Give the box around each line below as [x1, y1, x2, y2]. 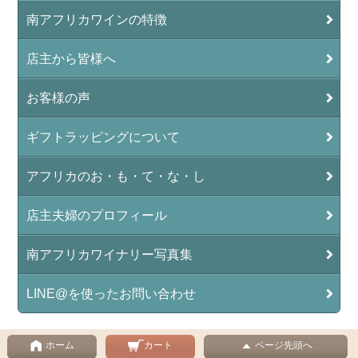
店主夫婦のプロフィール [26, 209, 168, 223]
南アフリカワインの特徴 [26, 13, 168, 27]
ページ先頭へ [254, 340, 312, 352]
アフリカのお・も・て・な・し [26, 169, 206, 184]
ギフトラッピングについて [26, 130, 181, 145]
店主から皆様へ [26, 52, 117, 66]
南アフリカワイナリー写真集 [26, 248, 193, 262]
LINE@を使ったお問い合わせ [26, 287, 197, 301]
